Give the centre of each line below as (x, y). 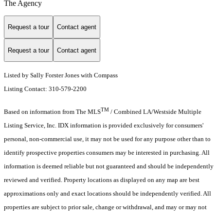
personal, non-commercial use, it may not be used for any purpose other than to (107, 139)
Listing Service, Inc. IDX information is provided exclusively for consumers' (104, 126)
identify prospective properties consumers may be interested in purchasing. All (107, 153)
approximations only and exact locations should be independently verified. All (108, 194)
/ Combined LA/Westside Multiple (155, 112)
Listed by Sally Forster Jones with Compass (61, 75)
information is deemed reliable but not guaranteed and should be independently (109, 166)
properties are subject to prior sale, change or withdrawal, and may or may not (105, 207)
